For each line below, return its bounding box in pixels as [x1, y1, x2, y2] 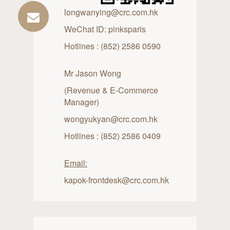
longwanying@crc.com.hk [64, 6, 158, 18]
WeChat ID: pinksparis [64, 23, 146, 35]
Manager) [64, 95, 99, 108]
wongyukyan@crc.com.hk [64, 112, 158, 125]
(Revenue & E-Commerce [64, 84, 158, 96]
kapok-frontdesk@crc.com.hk [64, 174, 169, 186]
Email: [64, 157, 87, 169]
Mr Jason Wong [64, 67, 121, 79]
